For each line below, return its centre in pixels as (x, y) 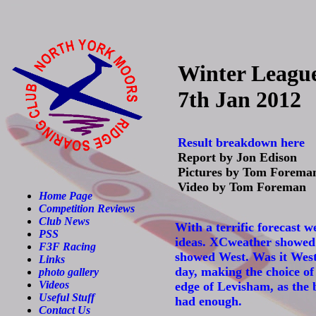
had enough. (208, 301)
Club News (64, 221)
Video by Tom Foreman (242, 187)
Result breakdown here (241, 142)
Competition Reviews (87, 208)
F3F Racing (67, 247)
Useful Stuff (67, 297)
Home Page (66, 196)
